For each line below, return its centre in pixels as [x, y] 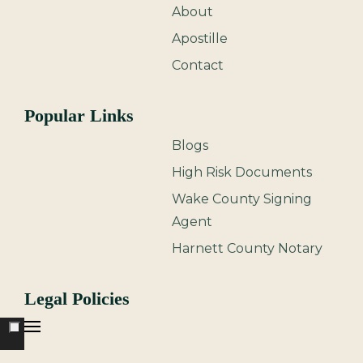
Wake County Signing [242, 199]
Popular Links [79, 115]
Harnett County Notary [247, 248]
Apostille [200, 38]
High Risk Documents [242, 172]
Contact [198, 65]
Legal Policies [77, 299]
